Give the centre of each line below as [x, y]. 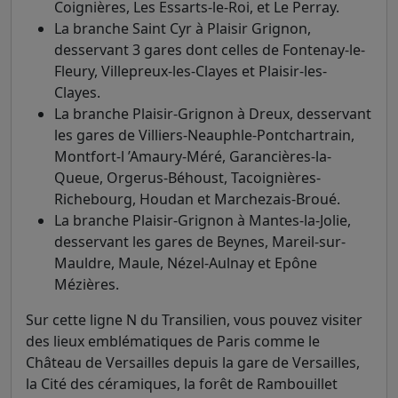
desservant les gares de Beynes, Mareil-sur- [200, 242]
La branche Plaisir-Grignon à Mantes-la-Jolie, [203, 220]
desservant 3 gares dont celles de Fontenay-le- [210, 50]
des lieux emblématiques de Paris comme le [173, 341]
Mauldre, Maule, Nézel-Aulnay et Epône [186, 263]
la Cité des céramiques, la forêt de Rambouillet [182, 384]
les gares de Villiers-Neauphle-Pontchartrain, [204, 135]
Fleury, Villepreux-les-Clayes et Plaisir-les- [191, 71]
